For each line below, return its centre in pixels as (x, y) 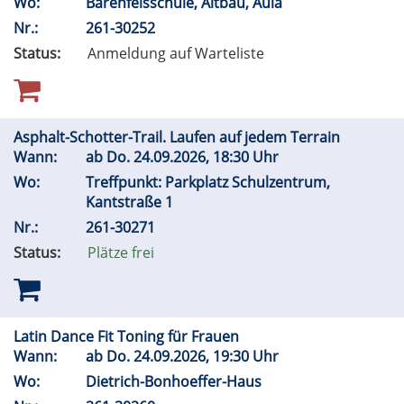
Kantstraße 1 (131, 202)
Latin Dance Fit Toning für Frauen (128, 337)
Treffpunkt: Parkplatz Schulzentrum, (208, 183)
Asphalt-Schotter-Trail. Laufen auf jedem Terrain (179, 138)
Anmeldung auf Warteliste (176, 54)
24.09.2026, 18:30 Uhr (208, 157)
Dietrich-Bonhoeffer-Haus (175, 382)
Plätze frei (121, 253)
